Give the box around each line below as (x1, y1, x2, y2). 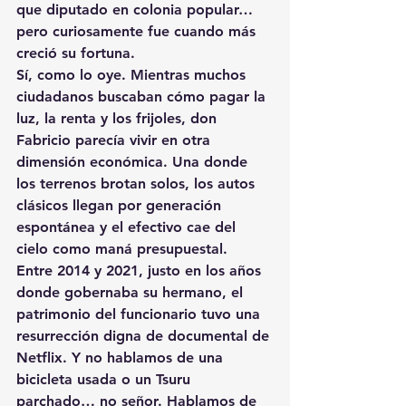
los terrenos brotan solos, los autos (16, 174, 259, 192)
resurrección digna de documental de (16, 326, 274, 344)
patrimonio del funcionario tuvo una (16, 304, 265, 323)
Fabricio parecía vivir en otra (16, 130, 215, 149)
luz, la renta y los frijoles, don (16, 109, 221, 127)
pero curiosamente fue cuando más (16, 22, 260, 40)
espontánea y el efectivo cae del (16, 217, 240, 236)
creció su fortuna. (16, 43, 135, 62)
